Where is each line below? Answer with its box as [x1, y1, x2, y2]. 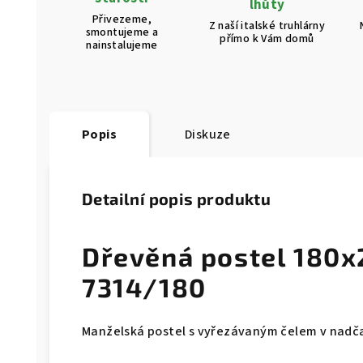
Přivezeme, [92, 11, 152, 28]
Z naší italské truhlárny [208, 18, 326, 34]
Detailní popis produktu [82, 189, 271, 208]
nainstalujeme [86, 37, 158, 53]
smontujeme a [85, 24, 159, 41]
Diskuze [185, 126, 231, 143]
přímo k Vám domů [220, 31, 314, 47]
